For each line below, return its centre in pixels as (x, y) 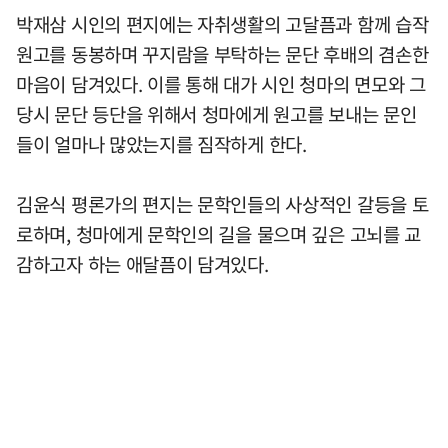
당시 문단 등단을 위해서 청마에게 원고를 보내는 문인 (216, 114)
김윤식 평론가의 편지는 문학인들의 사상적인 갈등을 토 (222, 204)
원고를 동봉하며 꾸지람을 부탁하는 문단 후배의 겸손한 (222, 54)
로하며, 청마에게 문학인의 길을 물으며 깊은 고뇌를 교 (219, 234)
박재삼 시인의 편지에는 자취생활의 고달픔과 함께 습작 (222, 24)
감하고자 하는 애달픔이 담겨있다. (142, 264)
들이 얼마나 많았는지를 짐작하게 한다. (161, 144)
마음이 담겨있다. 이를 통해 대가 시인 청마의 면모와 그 (221, 84)
